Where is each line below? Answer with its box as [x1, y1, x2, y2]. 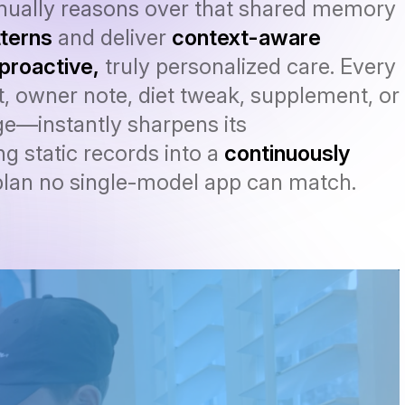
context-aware [172, 24, 321, 51]
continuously [224, 139, 350, 166]
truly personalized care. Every [99, 52, 396, 80]
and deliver [52, 24, 172, 51]
